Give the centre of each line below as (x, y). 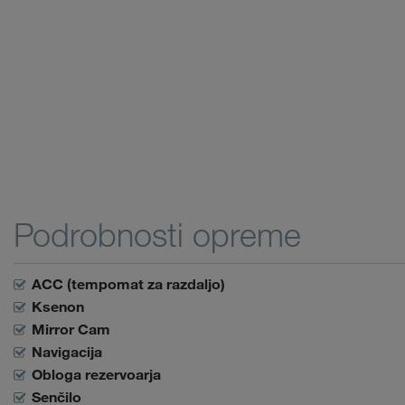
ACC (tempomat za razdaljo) (129, 284)
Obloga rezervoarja (97, 374)
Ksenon (58, 306)
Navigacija (67, 352)
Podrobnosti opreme (157, 235)
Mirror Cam (71, 329)
